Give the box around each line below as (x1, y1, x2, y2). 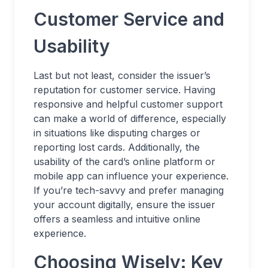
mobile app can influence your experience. (33, 170, 229, 182)
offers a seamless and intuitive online (33, 213, 200, 226)
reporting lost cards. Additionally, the (33, 141, 200, 154)
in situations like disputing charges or (33, 127, 200, 139)
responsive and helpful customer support (33, 98, 223, 111)
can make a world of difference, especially (33, 112, 226, 125)
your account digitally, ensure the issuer (33, 199, 215, 211)
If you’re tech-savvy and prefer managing (33, 184, 224, 197)
